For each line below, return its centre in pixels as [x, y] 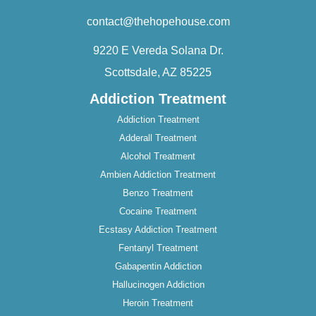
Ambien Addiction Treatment [158, 175]
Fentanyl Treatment [158, 248]
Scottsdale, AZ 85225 [158, 73]
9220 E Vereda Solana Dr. [158, 51]
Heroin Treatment [158, 303]
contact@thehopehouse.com [158, 22]
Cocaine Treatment [158, 212]
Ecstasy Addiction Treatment [158, 230]
